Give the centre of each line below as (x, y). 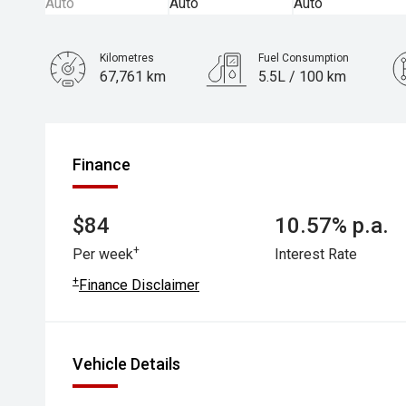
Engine (117, 112)
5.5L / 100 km (303, 77)
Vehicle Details (126, 364)
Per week (103, 254)
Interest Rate (316, 254)
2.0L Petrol (135, 131)
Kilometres (127, 58)
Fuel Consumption (304, 58)
